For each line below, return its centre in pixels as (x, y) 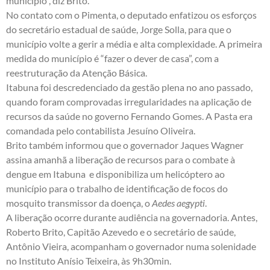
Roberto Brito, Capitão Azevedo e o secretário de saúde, (121, 231)
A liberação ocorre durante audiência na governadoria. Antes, (132, 217)
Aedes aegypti (178, 202)
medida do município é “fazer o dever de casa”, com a (112, 58)
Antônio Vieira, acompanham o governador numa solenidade (131, 246)
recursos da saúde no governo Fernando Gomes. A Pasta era (129, 116)
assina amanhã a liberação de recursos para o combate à (121, 159)
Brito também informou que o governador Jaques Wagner (125, 145)
